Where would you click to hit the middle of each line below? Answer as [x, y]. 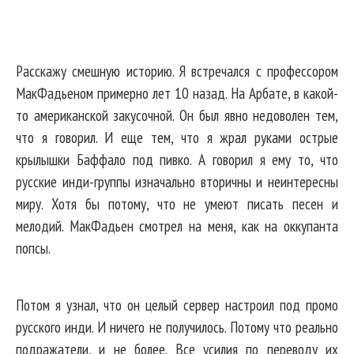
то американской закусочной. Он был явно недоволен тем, [177, 115]
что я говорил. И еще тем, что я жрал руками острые [177, 137]
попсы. [33, 248]
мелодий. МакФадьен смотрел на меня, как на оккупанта [177, 226]
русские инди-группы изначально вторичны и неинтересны [177, 182]
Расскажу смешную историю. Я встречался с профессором [177, 71]
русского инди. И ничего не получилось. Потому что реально [177, 327]
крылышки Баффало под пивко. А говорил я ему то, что [177, 160]
